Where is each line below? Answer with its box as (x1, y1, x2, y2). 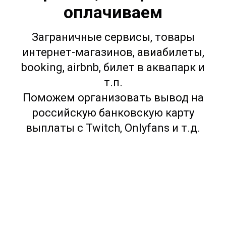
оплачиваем (64, 2, 162, 22)
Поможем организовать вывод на (22, 91, 204, 104)
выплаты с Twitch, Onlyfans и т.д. (26, 121, 200, 134)
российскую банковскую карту (32, 106, 194, 119)
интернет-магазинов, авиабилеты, (22, 45, 204, 59)
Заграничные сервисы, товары (31, 30, 195, 43)
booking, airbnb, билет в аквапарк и (21, 61, 205, 74)
